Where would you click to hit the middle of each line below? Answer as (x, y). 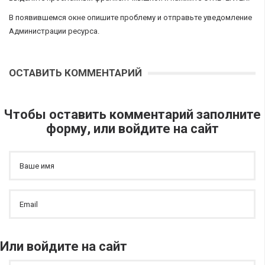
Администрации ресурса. (54, 31)
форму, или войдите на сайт (132, 129)
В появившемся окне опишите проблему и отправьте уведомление (130, 17)
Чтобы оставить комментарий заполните (132, 114)
